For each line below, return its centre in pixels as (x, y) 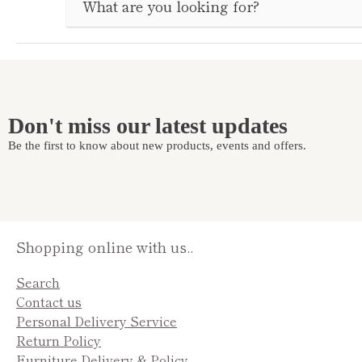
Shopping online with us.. (105, 246)
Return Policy (59, 340)
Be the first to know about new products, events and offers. (157, 146)
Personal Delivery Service (97, 320)
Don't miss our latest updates (148, 126)
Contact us (49, 301)
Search (38, 282)
